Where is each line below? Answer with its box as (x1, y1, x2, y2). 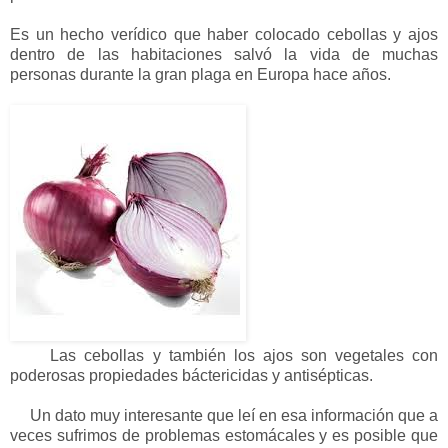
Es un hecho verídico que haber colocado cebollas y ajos (10, 25, 438, 43)
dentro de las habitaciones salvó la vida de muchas (10, 45, 438, 63)
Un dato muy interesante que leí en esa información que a (10, 406, 438, 424)
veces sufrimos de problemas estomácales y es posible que (10, 426, 438, 444)
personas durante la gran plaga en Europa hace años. (10, 65, 391, 83)
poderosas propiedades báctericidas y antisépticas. (10, 366, 373, 384)
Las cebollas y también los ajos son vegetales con (10, 346, 438, 364)
